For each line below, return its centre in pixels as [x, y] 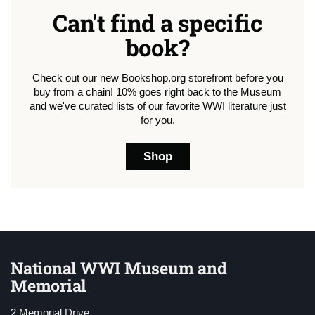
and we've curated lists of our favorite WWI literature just [157, 106]
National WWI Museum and [119, 268]
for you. [157, 120]
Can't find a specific [157, 22]
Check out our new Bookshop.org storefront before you [157, 78]
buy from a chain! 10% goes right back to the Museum [157, 92]
